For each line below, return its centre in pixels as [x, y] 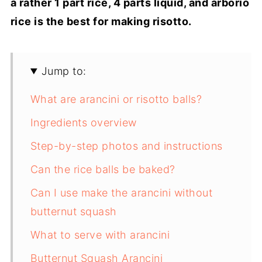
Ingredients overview [83, 122]
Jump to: [64, 71]
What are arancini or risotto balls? [116, 99]
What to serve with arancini [100, 235]
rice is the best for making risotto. [101, 21]
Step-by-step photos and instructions [126, 146]
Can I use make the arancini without [121, 192]
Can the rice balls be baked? [103, 169]
